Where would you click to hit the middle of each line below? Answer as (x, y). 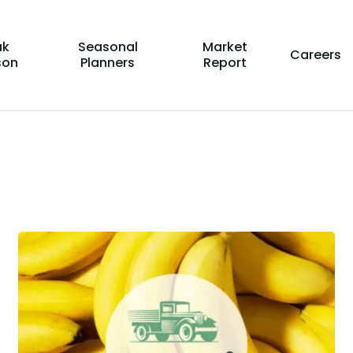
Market (225, 47)
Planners (108, 63)
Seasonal (108, 47)
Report (225, 63)
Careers (315, 55)
